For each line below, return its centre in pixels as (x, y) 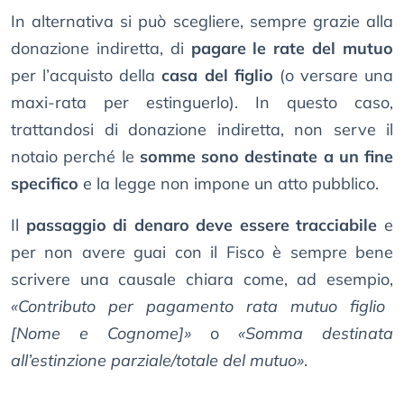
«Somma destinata (316, 334)
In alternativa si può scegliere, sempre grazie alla (202, 22)
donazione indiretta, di (101, 49)
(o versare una (333, 76)
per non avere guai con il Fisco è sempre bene (202, 252)
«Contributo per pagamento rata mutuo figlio (198, 307)
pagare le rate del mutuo (292, 49)
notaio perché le (75, 157)
